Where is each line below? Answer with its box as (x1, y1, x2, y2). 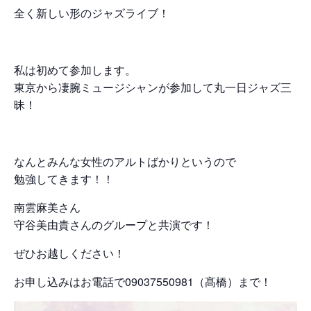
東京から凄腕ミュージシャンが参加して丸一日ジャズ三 (14, 78, 292, 95)
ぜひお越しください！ (14, 244, 125, 261)
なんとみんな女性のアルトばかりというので (14, 153, 236, 169)
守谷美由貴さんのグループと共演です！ (14, 216, 214, 233)
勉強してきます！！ (14, 170, 114, 187)
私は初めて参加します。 (14, 61, 136, 78)
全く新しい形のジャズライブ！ (14, 4, 169, 21)
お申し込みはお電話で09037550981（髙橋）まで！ (14, 273, 271, 289)
